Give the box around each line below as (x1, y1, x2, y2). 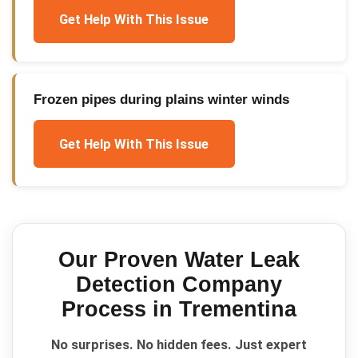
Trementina (179, 296, 296, 321)
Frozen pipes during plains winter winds (33, 91, 289, 107)
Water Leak (185, 247, 300, 272)
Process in (62, 296, 179, 321)
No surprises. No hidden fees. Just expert (51, 336, 307, 353)
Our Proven (58, 247, 185, 272)
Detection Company (76, 272, 282, 296)
